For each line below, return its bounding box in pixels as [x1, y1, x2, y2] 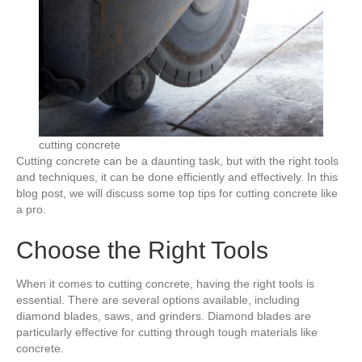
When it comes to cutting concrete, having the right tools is [16, 277, 314, 290]
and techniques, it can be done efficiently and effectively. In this [16, 170, 338, 183]
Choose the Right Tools [16, 237, 268, 263]
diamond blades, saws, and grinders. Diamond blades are [16, 309, 311, 322]
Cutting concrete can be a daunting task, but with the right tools [16, 154, 339, 167]
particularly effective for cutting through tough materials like [16, 326, 318, 339]
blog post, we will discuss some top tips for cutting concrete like [16, 187, 338, 200]
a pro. [16, 203, 46, 216]
